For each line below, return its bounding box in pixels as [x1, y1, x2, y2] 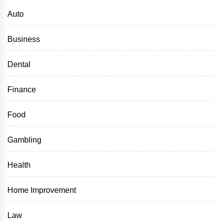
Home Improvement [7, 186, 76, 195]
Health [7, 161, 31, 170]
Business [7, 35, 40, 44]
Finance [7, 85, 36, 94]
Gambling [7, 136, 41, 145]
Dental [7, 60, 31, 69]
